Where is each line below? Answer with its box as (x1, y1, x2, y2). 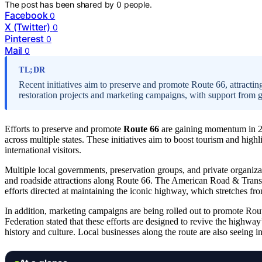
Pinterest (5, 33, 44, 44)
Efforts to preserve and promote (5, 124, 123, 134)
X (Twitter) (5, 21, 50, 33)
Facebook (5, 9, 48, 21)
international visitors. (5, 145, 81, 155)
